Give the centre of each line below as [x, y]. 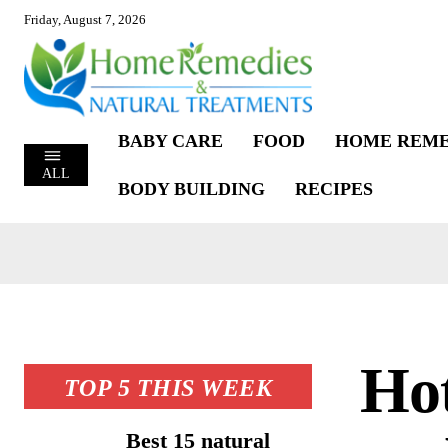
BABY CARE [170, 140]
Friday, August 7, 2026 [85, 19]
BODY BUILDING [191, 188]
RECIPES [333, 188]
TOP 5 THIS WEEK [168, 387]
